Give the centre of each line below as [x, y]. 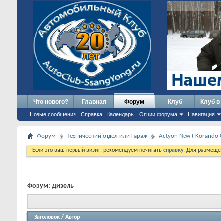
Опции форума [158, 114]
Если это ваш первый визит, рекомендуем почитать [98, 150]
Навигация [201, 114]
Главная [94, 102]
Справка [92, 114]
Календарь [120, 114]
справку [173, 150]
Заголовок [47, 217]
